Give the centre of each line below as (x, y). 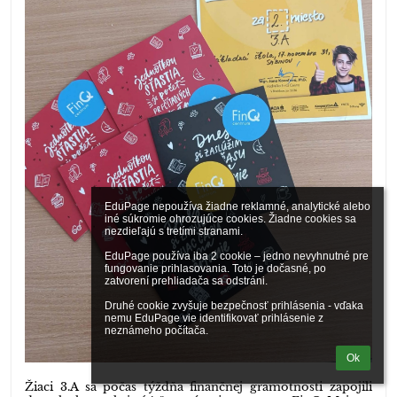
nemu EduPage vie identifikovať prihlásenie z (214, 318)
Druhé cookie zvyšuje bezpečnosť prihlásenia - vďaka (234, 306)
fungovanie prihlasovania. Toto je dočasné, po (215, 269)
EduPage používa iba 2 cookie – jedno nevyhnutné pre (237, 256)
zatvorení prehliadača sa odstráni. (186, 281)
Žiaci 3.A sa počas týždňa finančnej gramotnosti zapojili (198, 386)
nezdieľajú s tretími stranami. (174, 231)
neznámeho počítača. (156, 331)
